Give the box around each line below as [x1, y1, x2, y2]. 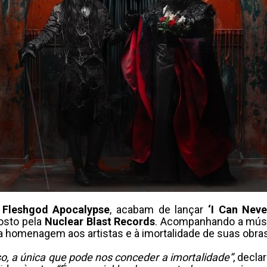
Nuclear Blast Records [44, 215, 156, 228]
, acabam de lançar [110, 203, 204, 216]
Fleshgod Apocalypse [2, 203, 110, 216]
